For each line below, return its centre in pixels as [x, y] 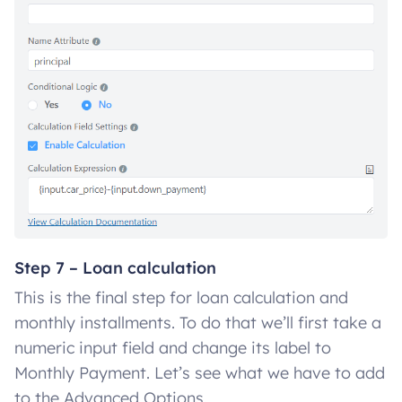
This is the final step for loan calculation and [181, 298]
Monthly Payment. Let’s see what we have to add [200, 373]
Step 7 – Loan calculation [115, 268]
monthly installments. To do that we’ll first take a [198, 323]
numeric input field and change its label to [173, 348]
